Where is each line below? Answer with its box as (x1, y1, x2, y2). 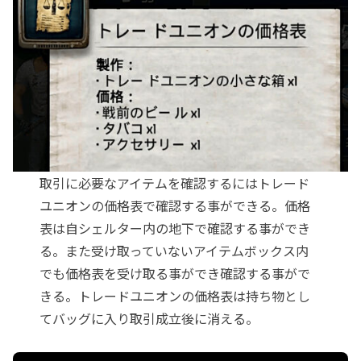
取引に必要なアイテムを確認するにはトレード (39, 172, 310, 193)
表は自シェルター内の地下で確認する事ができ (39, 218, 311, 238)
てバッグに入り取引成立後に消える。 (39, 308, 259, 328)
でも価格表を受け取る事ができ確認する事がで (39, 263, 311, 283)
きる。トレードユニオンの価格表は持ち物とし (39, 285, 311, 305)
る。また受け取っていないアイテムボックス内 (39, 240, 309, 260)
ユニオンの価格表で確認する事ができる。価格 (39, 195, 311, 215)
